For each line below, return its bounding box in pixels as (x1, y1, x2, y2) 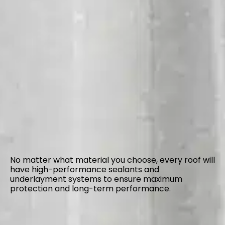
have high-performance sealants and (10, 163, 159, 175)
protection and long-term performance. (10, 182, 171, 194)
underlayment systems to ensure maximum (10, 173, 182, 185)
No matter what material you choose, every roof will (10, 154, 215, 166)
